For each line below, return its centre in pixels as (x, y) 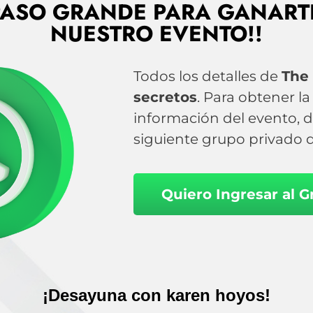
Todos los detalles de (207, 76)
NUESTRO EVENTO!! (156, 34)
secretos (165, 97)
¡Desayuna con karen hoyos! (156, 296)
